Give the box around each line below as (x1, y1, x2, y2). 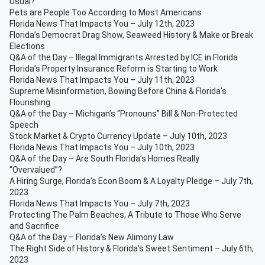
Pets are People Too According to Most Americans (9, 8, 202, 17)
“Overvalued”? (9, 165, 62, 174)
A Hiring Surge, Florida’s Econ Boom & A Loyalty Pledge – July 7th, (9, 176, 253, 186)
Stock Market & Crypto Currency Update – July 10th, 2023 (9, 131, 227, 141)
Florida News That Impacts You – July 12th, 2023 (9, 19, 195, 28)
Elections (9, 41, 45, 51)
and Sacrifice (9, 221, 59, 231)
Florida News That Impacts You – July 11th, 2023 (9, 75, 195, 85)
